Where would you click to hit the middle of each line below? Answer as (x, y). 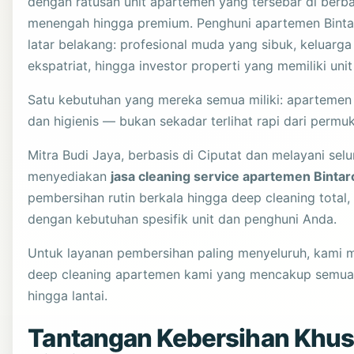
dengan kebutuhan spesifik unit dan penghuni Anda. (183, 219)
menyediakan (70, 177)
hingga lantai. (68, 296)
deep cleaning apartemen (104, 275)
